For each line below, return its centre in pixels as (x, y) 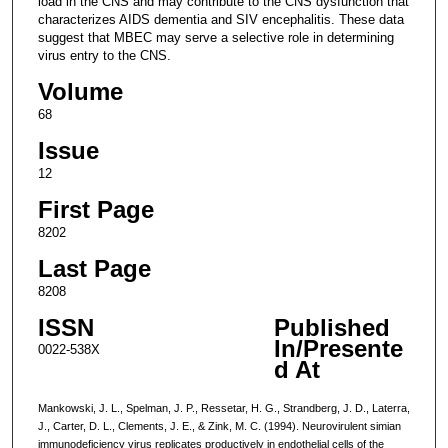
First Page (95, 209)
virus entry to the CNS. (104, 55)
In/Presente (338, 348)
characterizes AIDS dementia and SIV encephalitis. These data (220, 19)
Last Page (94, 268)
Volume (80, 91)
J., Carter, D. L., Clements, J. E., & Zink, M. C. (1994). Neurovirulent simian (219, 425)
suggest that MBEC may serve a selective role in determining (215, 37)
